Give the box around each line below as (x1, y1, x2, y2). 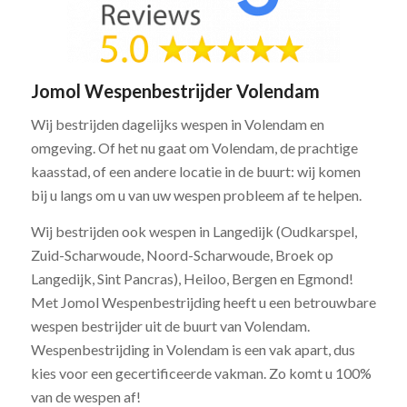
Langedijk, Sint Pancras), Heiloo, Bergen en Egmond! (30, 269, 353, 287)
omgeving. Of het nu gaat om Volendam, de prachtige (30, 139, 358, 157)
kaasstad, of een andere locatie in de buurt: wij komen (30, 163, 361, 181)
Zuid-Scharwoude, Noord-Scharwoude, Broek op (30, 245, 333, 263)
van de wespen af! (30, 387, 141, 405)
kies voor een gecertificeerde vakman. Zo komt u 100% (30, 363, 372, 382)
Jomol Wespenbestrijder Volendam (30, 79, 320, 102)
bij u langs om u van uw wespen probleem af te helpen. (30, 186, 362, 204)
